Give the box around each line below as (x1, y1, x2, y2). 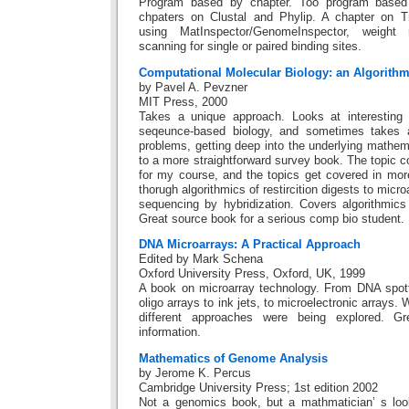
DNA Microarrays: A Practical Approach (139, 238, 361, 252)
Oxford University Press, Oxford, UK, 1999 (139, 267, 365, 281)
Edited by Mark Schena (139, 253, 263, 267)
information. (139, 326, 201, 340)
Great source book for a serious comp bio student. (139, 212, 404, 225)
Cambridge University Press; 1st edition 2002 (139, 381, 378, 394)
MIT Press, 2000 (139, 95, 227, 109)
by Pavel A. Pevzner (139, 80, 247, 94)
